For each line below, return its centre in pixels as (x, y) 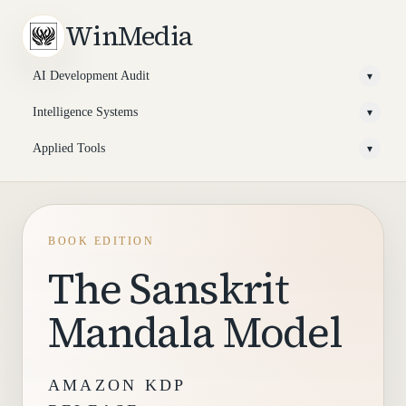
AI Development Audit (91, 76)
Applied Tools (69, 148)
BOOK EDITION (101, 241)
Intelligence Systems (85, 112)
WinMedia (129, 36)
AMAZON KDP (117, 385)
